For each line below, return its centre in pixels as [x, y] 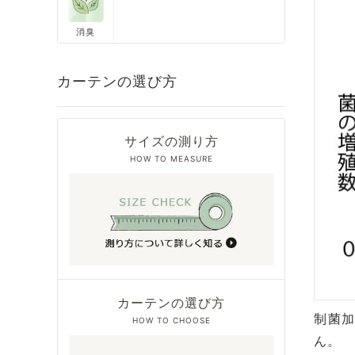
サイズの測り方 [171, 141]
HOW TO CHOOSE [171, 320]
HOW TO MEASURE [171, 159]
